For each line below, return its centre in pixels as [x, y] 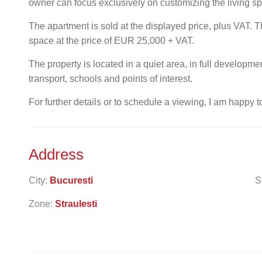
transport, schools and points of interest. [111, 78]
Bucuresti [71, 180]
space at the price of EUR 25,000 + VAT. [111, 40]
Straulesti [76, 204]
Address [58, 154]
